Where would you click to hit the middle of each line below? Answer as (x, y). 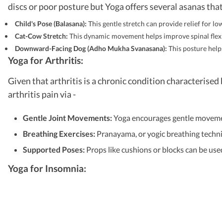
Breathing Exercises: (60, 133)
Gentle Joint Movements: (67, 117)
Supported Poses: (55, 149)
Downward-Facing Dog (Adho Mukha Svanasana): (92, 48)
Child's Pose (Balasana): (52, 23)
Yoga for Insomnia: (47, 168)
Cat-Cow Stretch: (42, 36)
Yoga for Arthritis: (46, 60)
